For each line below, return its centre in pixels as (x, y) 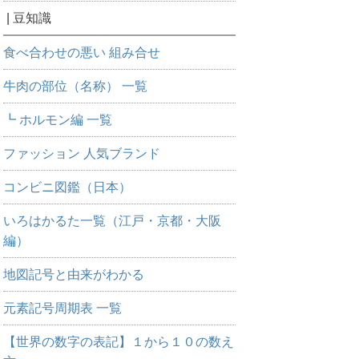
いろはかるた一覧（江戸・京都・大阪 (112, 221)
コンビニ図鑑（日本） (67, 187)
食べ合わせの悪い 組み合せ (81, 52)
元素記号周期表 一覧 (62, 308)
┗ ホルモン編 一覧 (57, 120)
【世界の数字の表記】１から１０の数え (118, 342)
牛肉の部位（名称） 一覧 (75, 86)
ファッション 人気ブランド (81, 153)
